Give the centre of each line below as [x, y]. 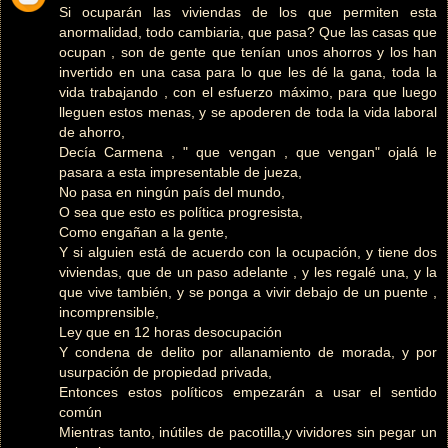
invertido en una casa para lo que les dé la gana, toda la [248, 72]
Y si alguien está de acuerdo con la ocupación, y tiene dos [248, 252]
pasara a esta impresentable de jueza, [180, 172]
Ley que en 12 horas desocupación [170, 332]
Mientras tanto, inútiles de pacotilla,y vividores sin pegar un [248, 432]
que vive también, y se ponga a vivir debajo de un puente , [248, 292]
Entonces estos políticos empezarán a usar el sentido [248, 392]
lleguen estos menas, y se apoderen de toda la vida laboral [248, 112]
